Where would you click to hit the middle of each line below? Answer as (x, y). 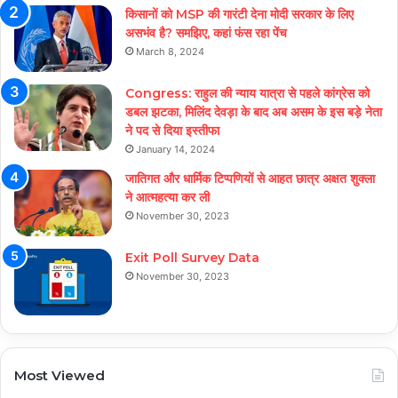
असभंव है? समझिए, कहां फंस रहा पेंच (206, 33)
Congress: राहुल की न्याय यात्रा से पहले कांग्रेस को (247, 94)
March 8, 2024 (170, 52)
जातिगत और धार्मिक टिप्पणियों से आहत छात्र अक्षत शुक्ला (250, 179)
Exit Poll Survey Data (192, 258)
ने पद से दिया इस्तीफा (172, 131)
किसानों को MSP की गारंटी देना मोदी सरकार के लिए (239, 15)
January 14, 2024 (175, 150)
